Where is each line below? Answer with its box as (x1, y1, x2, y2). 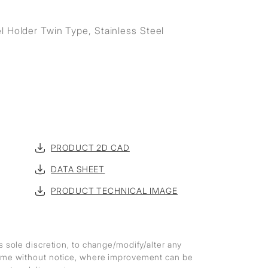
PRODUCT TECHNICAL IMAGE (51, 185, 178, 196)
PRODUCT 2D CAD (51, 142, 130, 153)
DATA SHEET (51, 164, 105, 174)
